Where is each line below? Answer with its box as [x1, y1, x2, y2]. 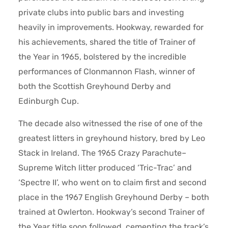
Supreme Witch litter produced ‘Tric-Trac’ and [18, 162, 192, 173]
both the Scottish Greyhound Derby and [18, 81, 171, 92]
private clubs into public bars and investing [18, 8, 184, 18]
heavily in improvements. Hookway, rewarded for [18, 22, 204, 33]
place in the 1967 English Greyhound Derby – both [18, 192, 209, 202]
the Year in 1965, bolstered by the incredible [18, 52, 186, 62]
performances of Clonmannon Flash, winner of [18, 67, 195, 77]
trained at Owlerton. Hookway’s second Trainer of [18, 207, 205, 217]
